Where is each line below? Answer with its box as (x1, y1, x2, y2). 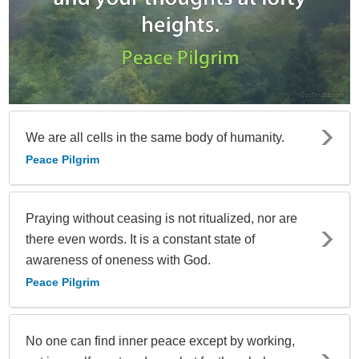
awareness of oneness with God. (26, 252, 211, 267)
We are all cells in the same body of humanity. (26, 130, 284, 144)
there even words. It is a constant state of (26, 232, 255, 246)
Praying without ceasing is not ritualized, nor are (26, 211, 297, 225)
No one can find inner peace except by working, (26, 333, 295, 348)
